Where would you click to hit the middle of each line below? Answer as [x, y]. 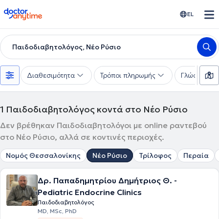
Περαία [196, 155]
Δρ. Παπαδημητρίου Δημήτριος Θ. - [107, 180]
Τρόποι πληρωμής [128, 75]
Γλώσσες [195, 75]
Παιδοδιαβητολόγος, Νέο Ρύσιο [66, 47]
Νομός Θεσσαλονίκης [43, 155]
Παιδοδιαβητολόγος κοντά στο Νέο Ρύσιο [97, 109]
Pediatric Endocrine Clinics [90, 192]
